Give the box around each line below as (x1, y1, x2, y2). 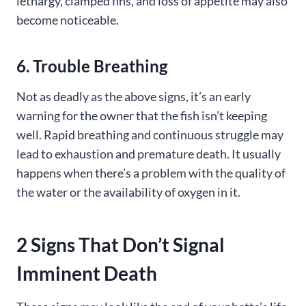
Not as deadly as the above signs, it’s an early (16, 89, 251, 104)
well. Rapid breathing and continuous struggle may (16, 127, 283, 142)
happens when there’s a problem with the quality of (16, 165, 286, 180)
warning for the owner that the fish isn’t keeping (16, 108, 267, 123)
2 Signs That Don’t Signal (16, 233, 225, 256)
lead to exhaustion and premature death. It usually (16, 146, 281, 161)
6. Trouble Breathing (16, 56, 167, 76)
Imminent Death (16, 262, 157, 285)
